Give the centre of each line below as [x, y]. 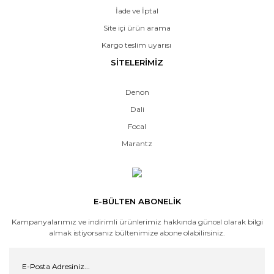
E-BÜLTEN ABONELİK [137, 202]
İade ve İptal [137, 11]
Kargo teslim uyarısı [137, 45]
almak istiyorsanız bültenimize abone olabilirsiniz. [137, 233]
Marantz [137, 144]
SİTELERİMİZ [137, 63]
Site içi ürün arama [137, 28]
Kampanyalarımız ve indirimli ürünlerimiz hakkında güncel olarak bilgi [137, 222]
